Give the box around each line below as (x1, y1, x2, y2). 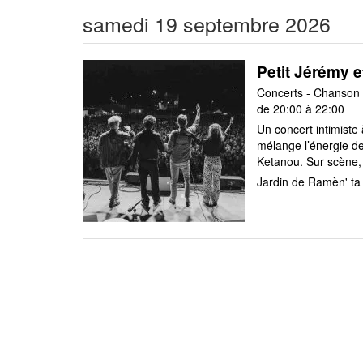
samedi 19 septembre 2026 (83, 9, 331, 38)
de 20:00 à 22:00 (257, 100, 344, 117)
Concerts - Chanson (257, 84, 360, 100)
